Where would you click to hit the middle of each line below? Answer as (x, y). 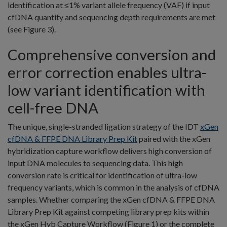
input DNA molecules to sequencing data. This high (95, 163)
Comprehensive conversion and (112, 54)
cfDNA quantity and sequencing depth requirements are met (111, 17)
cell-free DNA (53, 107)
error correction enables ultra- (107, 72)
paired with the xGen (174, 138)
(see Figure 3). (32, 29)
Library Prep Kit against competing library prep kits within (108, 211)
